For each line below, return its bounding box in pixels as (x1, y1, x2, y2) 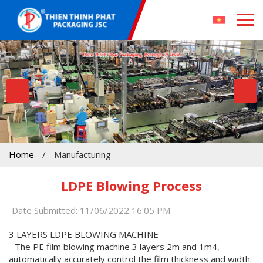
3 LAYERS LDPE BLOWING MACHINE (9, 228, 159, 240)
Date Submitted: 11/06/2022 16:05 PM (12, 204, 170, 216)
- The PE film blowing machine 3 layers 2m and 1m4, (9, 240, 220, 252)
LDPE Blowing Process (61, 176, 202, 194)
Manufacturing (54, 148, 111, 160)
